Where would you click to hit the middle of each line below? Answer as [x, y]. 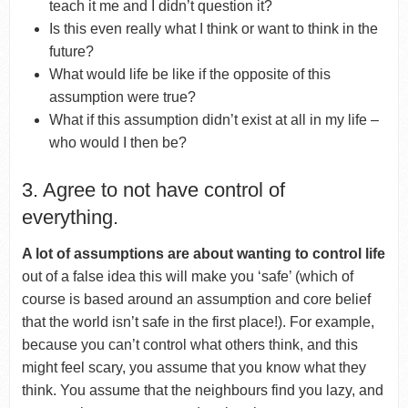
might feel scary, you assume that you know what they [194, 367]
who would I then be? [118, 142]
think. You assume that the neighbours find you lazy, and [202, 390]
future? [72, 51]
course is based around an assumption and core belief [196, 299]
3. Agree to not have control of [153, 189]
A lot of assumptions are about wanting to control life [203, 253]
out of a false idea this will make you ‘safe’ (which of [187, 276]
